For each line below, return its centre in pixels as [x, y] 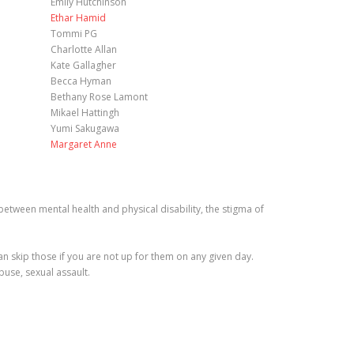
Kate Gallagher [83, 65]
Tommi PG [73, 34]
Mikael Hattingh [85, 113]
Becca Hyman [81, 81]
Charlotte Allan [83, 49]
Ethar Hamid [78, 18]
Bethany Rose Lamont [99, 97]
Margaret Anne [83, 144]
